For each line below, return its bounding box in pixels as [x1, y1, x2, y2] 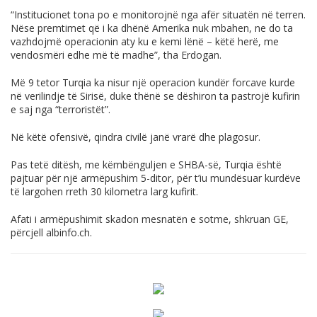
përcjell [11, 226, 46, 240]
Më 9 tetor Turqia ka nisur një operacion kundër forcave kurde [11, 76, 295, 90]
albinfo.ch [46, 226, 90, 240]
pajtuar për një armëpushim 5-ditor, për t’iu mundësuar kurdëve [11, 171, 301, 185]
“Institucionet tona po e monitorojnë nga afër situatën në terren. [11, 8, 306, 22]
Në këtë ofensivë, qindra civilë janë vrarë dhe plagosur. [11, 130, 260, 144]
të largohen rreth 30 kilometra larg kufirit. [11, 185, 198, 199]
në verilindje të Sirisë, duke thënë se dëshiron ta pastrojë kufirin [11, 89, 300, 103]
